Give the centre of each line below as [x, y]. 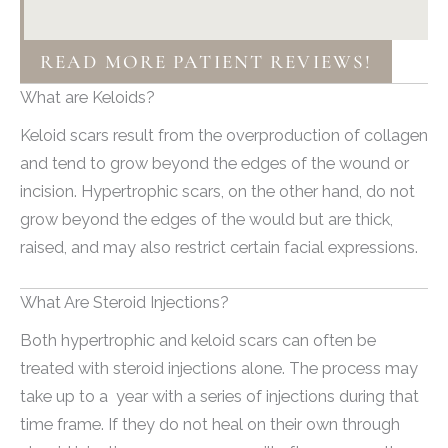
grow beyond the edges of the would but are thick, [206, 219]
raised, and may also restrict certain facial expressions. [219, 247]
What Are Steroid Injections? [124, 302]
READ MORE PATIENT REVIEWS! [206, 61]
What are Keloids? [87, 97]
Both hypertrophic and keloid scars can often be [198, 340]
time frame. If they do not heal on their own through [210, 424]
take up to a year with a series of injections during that [219, 396]
